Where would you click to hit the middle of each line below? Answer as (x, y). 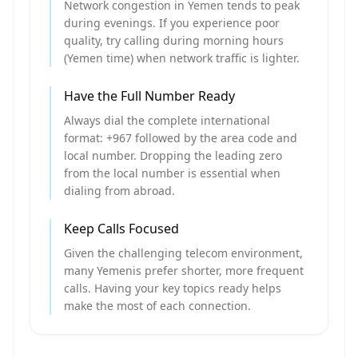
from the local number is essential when (172, 173)
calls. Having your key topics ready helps (173, 288)
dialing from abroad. (119, 191)
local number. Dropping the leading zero (173, 155)
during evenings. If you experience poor (172, 23)
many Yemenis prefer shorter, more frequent (184, 270)
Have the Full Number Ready (149, 96)
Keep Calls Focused (121, 229)
